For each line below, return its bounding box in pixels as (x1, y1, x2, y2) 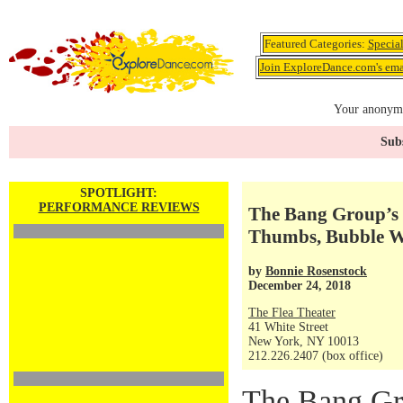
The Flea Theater (248, 306, 336, 319)
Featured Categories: (264, 37, 368, 50)
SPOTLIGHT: (80, 186, 157, 200)
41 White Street (248, 320, 328, 334)
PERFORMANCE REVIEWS (38, 201, 200, 214)
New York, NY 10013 (248, 335, 359, 348)
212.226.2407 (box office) (248, 349, 383, 363)
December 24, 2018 (248, 278, 351, 292)
